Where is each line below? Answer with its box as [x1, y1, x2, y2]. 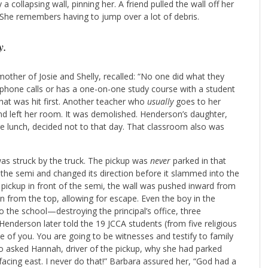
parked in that [173, 154, 226, 166]
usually [147, 95, 176, 107]
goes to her [176, 95, 221, 107]
